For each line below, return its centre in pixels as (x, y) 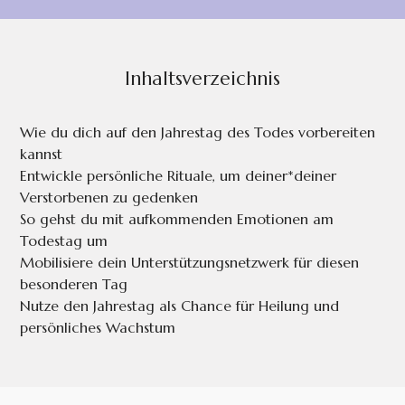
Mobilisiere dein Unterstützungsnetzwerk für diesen (190, 263)
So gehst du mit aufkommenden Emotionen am (177, 219)
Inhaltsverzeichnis (202, 79)
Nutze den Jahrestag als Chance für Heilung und (180, 306)
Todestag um (64, 241)
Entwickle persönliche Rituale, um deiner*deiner (179, 176)
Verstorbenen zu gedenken (109, 198)
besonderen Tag (74, 284)
